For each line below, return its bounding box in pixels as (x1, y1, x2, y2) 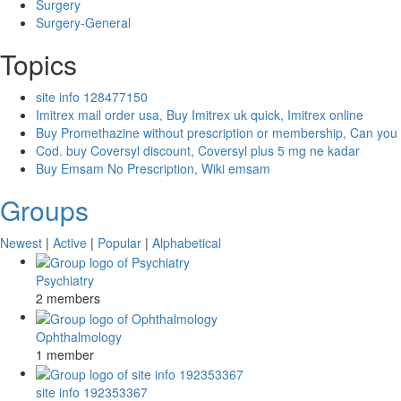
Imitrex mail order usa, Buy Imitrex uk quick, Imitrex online (36, 106, 363, 124)
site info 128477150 (36, 88, 148, 106)
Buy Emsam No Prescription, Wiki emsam (36, 159, 270, 177)
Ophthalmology (36, 327, 122, 346)
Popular (98, 234, 141, 252)
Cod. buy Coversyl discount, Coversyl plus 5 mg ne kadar (36, 141, 360, 159)
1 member (36, 345, 94, 363)
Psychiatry (36, 271, 94, 290)
